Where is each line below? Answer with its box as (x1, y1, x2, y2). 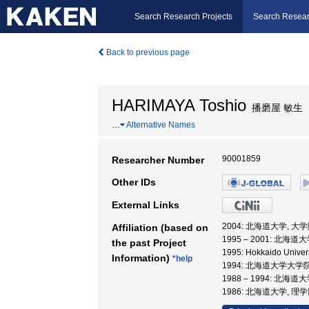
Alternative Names (125, 120, 195, 130)
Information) (112, 252, 172, 263)
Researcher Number (112, 154, 204, 166)
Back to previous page (104, 48, 190, 57)
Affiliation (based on (112, 222, 208, 233)
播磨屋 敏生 (246, 102, 303, 113)
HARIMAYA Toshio (112, 96, 246, 114)
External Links (112, 199, 179, 210)
